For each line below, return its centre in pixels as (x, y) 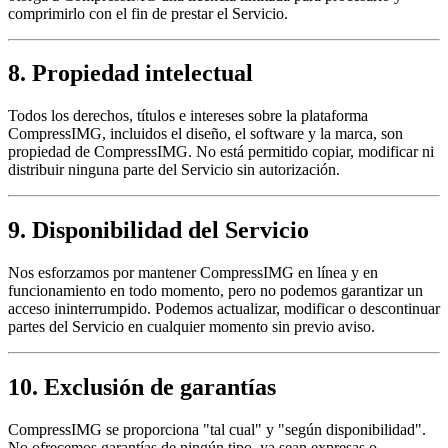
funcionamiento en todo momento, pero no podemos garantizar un (215, 291)
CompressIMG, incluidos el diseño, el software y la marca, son (205, 134)
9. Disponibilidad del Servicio (158, 230)
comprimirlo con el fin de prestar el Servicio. (148, 13)
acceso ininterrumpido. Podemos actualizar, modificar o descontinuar (224, 309)
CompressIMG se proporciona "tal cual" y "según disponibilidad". (217, 429)
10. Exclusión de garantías (142, 387)
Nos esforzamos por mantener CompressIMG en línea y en (193, 273)
